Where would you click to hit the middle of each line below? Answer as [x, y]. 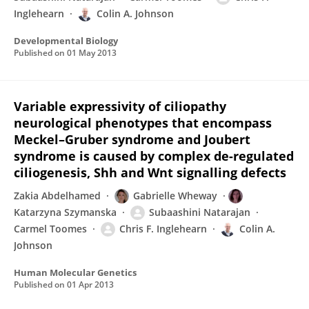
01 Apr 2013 [90, 285]
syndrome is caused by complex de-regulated [154, 156]
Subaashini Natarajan [200, 212]
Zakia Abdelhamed [57, 196]
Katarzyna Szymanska [65, 212]
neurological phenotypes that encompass [143, 123]
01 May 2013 [92, 53]
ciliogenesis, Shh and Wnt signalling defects [150, 172]
